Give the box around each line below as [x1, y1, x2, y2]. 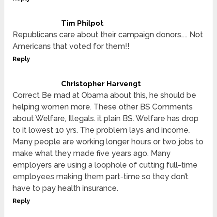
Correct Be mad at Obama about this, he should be [13, 91, 197, 100]
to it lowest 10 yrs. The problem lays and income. [13, 125, 190, 135]
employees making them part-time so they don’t [13, 172, 189, 182]
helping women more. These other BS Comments [13, 102, 193, 112]
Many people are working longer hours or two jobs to [13, 137, 204, 147]
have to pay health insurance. [13, 184, 119, 193]
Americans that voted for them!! [13, 42, 130, 51]
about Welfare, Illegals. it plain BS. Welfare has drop [13, 114, 199, 124]
